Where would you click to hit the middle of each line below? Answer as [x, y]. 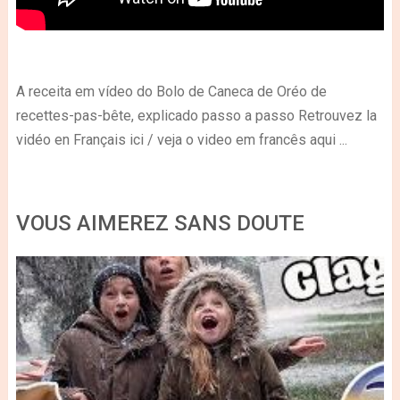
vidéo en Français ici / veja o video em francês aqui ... [181, 139]
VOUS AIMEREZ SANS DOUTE [160, 223]
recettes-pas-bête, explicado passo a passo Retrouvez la [196, 115]
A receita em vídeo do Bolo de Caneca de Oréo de [171, 91]
